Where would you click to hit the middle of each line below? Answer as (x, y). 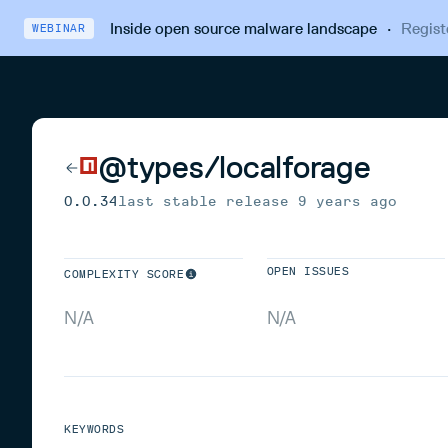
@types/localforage (234, 167)
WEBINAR (59, 28)
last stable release (208, 201)
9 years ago (347, 201)
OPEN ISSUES (308, 271)
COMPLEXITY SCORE (124, 274)
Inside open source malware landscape (243, 28)
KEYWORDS (94, 429)
